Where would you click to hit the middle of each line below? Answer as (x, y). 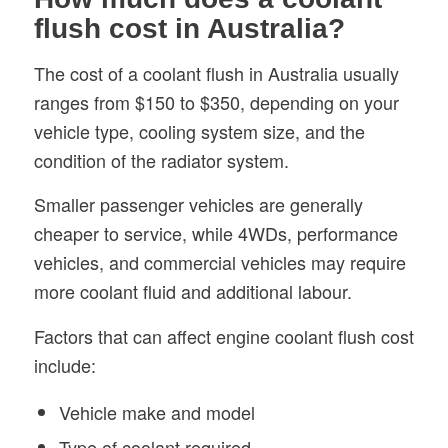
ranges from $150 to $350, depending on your (216, 102)
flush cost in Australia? (189, 28)
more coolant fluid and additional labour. (192, 291)
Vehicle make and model (156, 411)
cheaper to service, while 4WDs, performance (215, 233)
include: (64, 364)
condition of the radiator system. (161, 160)
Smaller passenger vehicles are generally (198, 204)
